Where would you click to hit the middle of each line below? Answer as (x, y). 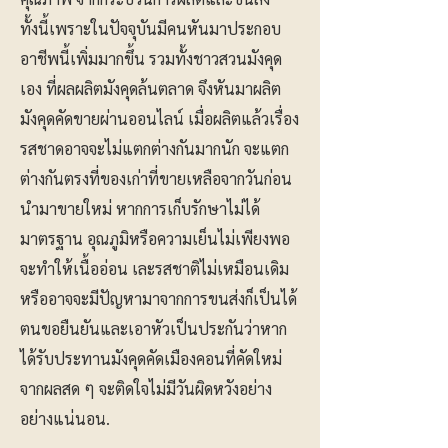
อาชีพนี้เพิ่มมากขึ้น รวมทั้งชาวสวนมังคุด (151, 58)
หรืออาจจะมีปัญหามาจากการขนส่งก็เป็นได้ (158, 298)
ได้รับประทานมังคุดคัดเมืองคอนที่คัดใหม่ (151, 358)
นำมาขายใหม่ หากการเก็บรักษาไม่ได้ (140, 208)
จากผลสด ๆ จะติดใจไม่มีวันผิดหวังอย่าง (146, 388)
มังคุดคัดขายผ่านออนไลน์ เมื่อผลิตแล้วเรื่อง (159, 118)
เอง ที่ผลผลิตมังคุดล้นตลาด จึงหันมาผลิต (150, 88)
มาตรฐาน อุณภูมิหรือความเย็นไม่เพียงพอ (155, 238)
